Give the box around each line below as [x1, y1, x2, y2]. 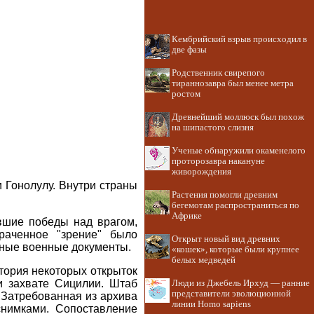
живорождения [172, 167, 231, 177]
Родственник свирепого [172, 68, 265, 78]
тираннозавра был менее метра [172, 78, 294, 88]
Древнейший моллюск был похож [172, 112, 304, 122]
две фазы [172, 45, 207, 55]
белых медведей [172, 255, 235, 265]
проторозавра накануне [172, 156, 265, 166]
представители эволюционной [172, 289, 291, 299]
